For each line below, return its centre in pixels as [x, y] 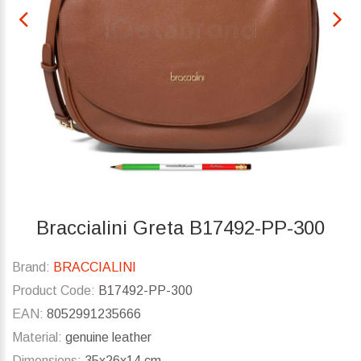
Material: [37, 338]
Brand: [31, 268]
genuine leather [107, 338]
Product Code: [54, 291]
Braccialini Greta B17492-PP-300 [180, 228]
